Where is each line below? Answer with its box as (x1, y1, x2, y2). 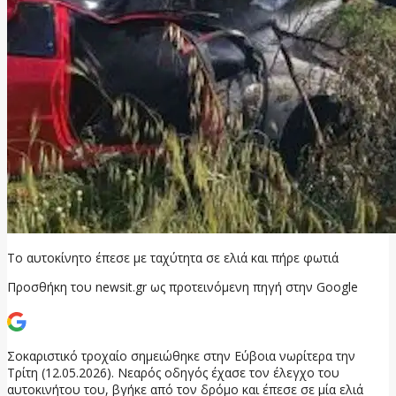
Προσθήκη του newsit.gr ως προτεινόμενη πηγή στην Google (7, 278, 358, 295)
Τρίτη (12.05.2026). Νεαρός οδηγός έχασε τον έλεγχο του (7, 363, 339, 381)
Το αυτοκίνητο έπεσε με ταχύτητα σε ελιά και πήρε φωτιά (7, 248, 339, 266)
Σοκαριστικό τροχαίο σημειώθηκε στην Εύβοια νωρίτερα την (7, 346, 355, 364)
